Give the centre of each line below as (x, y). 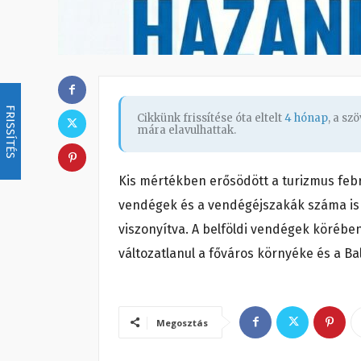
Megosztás (182, 322)
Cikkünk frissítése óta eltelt (211, 118)
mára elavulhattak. (187, 130)
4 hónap (306, 118)
